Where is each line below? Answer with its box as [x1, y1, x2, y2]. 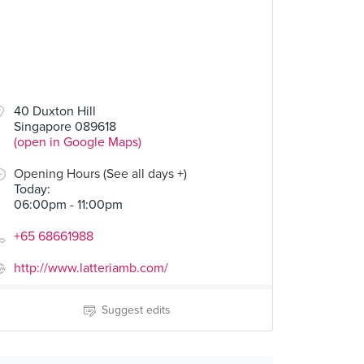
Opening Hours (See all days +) [14, 166, 187, 182]
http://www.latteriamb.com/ [14, 260, 168, 276]
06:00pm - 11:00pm [14, 197, 123, 213]
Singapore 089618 [14, 119, 116, 135]
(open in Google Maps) [14, 134, 141, 150]
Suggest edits [101, 303, 171, 317]
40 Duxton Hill [14, 103, 96, 119]
